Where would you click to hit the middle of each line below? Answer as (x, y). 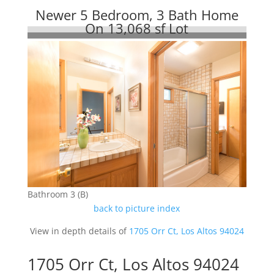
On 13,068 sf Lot (137, 28)
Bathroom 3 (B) (57, 194)
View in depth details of (79, 231)
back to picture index (137, 209)
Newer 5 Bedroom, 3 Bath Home (137, 15)
